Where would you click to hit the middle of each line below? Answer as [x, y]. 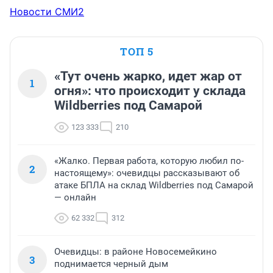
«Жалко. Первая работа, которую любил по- [149, 161]
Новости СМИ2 [47, 11]
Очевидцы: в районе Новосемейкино [136, 251]
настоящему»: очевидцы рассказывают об [147, 173]
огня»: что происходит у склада [150, 90]
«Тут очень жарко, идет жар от [148, 76]
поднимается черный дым [111, 264]
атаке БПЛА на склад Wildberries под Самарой [154, 185]
